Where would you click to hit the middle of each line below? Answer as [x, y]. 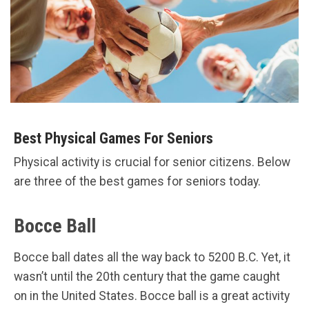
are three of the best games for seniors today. [137, 181]
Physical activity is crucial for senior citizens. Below [152, 162]
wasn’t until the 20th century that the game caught [147, 276]
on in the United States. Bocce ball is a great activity [152, 296]
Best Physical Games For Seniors [113, 138]
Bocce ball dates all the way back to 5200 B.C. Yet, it [152, 257]
